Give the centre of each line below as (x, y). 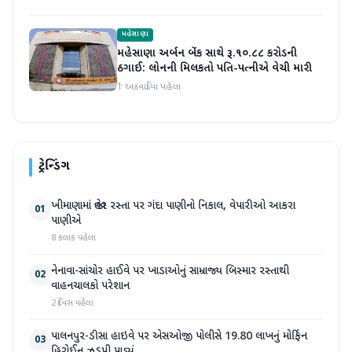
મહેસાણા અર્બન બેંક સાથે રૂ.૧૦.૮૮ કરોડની (207, 54)
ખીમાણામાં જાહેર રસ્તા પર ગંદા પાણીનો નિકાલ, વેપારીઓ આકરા (173, 207)
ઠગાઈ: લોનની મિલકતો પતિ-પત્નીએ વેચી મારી (214, 69)
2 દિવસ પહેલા (72, 304)
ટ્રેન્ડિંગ (54, 167)
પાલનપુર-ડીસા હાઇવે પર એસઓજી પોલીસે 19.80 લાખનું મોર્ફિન (179, 337)
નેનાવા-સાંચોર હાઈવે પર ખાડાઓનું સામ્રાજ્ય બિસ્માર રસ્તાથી (170, 272)
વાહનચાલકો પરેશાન (90, 287)
